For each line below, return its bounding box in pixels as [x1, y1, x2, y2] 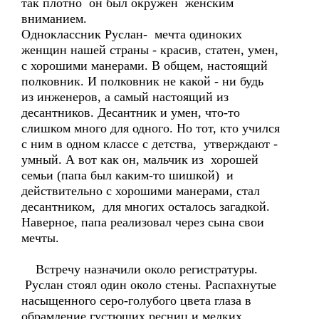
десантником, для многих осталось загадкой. [21, 199, 273, 214]
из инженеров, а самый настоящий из [21, 90, 229, 104]
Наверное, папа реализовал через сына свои [21, 215, 264, 229]
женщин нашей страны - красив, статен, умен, [21, 43, 278, 57]
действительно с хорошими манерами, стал [21, 184, 260, 198]
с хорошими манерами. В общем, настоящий [21, 58, 268, 73]
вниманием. [21, 11, 87, 26]
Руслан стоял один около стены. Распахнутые [21, 278, 276, 292]
